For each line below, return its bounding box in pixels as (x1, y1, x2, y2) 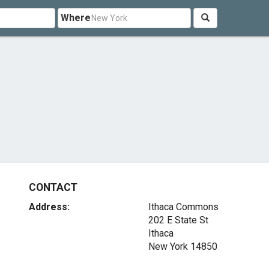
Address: (29, 201, 70, 213)
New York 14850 (148, 241, 217, 252)
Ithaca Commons (148, 201, 219, 213)
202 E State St (148, 214, 208, 226)
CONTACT (29, 181, 77, 193)
